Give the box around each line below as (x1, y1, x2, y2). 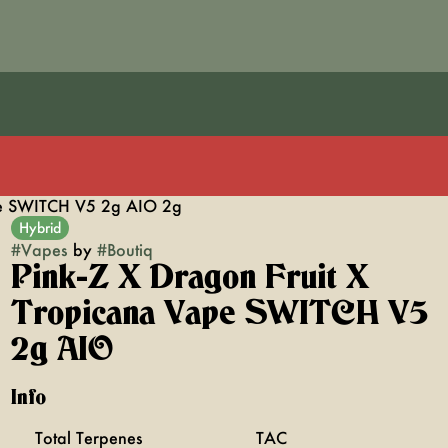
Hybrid (18, 218, 61, 237)
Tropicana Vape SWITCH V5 (10, 298, 428, 330)
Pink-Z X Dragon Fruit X (10, 262, 369, 294)
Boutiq (106, 239, 153, 260)
